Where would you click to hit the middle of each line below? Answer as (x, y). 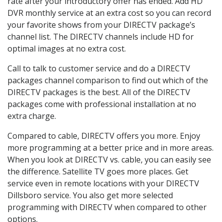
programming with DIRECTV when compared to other (107, 207)
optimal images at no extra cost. (67, 48)
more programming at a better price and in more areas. (111, 147)
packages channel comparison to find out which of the (108, 80)
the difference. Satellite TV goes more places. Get (98, 171)
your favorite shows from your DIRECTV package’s (101, 25)
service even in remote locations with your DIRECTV (103, 183)
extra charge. (32, 116)
